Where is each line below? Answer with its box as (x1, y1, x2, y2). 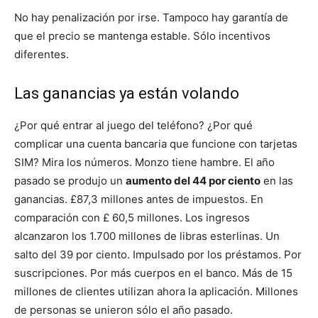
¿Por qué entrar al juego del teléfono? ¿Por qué (14, 119, 253, 132)
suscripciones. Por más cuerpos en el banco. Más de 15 (14, 266, 292, 280)
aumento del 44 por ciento (126, 174, 261, 187)
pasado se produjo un (14, 174, 126, 187)
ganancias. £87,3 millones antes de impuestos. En (14, 192, 263, 206)
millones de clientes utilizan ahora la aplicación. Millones (14, 285, 298, 298)
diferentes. (14, 48, 69, 61)
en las (261, 174, 293, 187)
